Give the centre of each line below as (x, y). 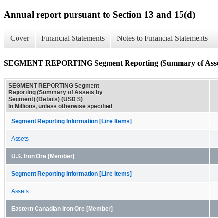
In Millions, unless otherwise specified (60, 106)
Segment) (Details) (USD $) (45, 99)
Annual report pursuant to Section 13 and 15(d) (100, 14)
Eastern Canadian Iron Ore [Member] (62, 209)
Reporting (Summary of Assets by (55, 92)
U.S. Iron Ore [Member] (43, 156)
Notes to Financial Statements (162, 38)
